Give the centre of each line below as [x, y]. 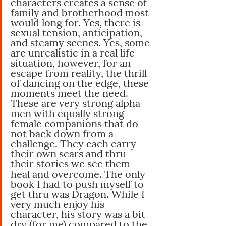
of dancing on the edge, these [81, 83]
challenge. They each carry [75, 143]
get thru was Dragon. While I [79, 194]
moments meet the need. [71, 93]
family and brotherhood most [81, 12]
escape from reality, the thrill [80, 73]
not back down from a [63, 133]
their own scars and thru [70, 153]
